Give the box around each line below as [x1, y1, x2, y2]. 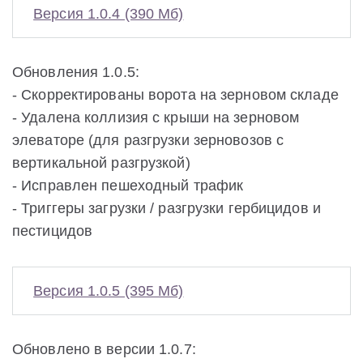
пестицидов [12, 222, 93, 239]
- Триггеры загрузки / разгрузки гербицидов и [12, 199, 321, 216]
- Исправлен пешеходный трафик [12, 177, 244, 194]
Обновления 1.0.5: [12, 63, 139, 80]
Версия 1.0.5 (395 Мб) [33, 282, 184, 299]
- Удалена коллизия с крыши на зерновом [12, 109, 300, 126]
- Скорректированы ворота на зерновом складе [12, 86, 339, 103]
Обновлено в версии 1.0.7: [12, 340, 196, 357]
